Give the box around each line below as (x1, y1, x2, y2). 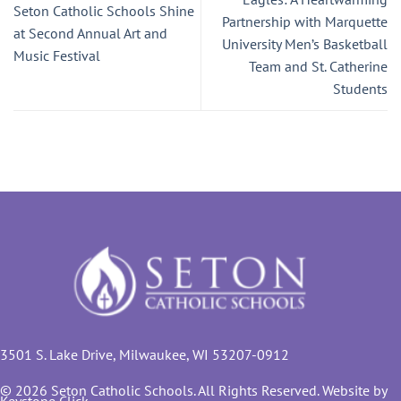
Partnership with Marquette (222, 13, 388, 31)
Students (333, 80, 388, 98)
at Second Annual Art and (13, 23, 167, 42)
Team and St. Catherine (249, 57, 388, 76)
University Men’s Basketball (222, 35, 388, 54)
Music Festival (13, 46, 100, 64)
